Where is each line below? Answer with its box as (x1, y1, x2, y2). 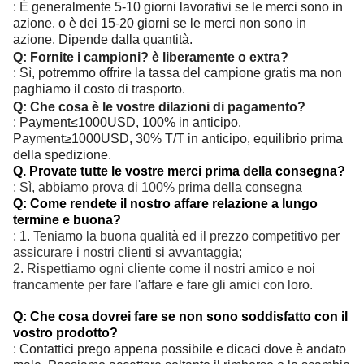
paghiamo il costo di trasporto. (13, 81, 185, 96)
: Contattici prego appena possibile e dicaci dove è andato (13, 341, 346, 356)
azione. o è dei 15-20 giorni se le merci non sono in (13, 15, 306, 30)
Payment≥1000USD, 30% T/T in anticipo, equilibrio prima (13, 131, 343, 145)
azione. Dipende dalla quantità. (13, 32, 193, 46)
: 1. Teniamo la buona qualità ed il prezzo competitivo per (13, 228, 340, 243)
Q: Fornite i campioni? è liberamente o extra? (13, 50, 288, 64)
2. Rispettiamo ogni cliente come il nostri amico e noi (13, 261, 315, 275)
